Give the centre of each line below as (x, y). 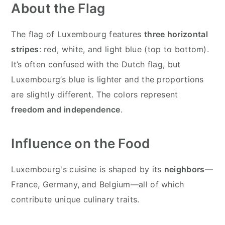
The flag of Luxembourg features (78, 34)
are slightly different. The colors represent (95, 94)
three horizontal (176, 34)
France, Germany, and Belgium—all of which (98, 184)
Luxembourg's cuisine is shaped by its (88, 169)
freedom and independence (66, 109)
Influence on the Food (81, 143)
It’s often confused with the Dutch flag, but (96, 64)
